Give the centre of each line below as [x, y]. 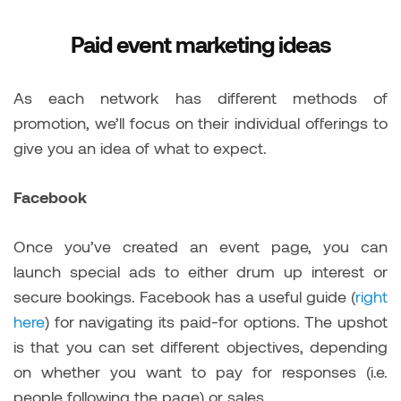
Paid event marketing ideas [200, 44]
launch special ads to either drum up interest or [200, 272]
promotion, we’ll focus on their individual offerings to [200, 123]
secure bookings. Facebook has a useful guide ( [184, 297]
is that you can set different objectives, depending [200, 347]
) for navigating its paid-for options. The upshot [216, 322]
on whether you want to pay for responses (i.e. [200, 372]
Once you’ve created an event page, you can [200, 247]
